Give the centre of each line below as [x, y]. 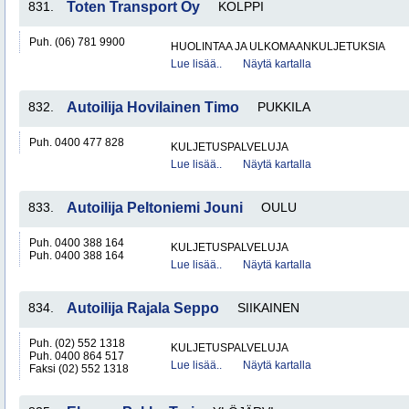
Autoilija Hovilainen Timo [153, 107]
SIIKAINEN [268, 308]
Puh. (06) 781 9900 [77, 42]
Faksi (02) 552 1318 [79, 369]
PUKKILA [284, 107]
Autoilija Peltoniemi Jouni [155, 208]
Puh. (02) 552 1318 [77, 343]
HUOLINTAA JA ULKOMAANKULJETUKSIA [278, 47]
